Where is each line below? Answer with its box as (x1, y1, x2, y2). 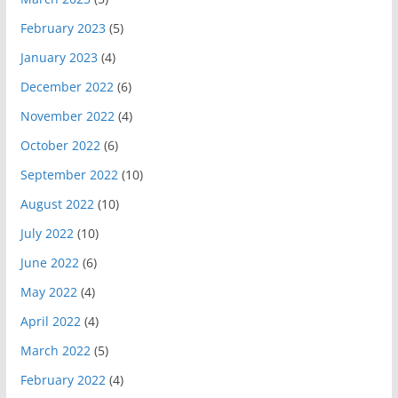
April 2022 (20, 312, 81, 330)
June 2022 (20, 253, 79, 271)
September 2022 (20, 165, 118, 183)
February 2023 (20, 19, 106, 36)
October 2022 (20, 136, 100, 154)
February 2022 (20, 370, 106, 388)
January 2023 (20, 48, 98, 66)
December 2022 (20, 77, 114, 95)
